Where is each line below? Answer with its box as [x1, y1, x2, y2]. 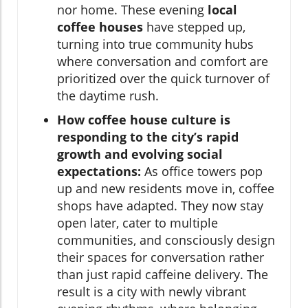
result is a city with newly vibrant [57, 283, 246, 300]
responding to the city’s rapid [57, 128, 239, 145]
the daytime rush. [57, 87, 159, 104]
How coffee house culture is [57, 111, 230, 128]
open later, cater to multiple [57, 214, 218, 231]
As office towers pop [141, 162, 263, 179]
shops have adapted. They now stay [57, 197, 263, 214]
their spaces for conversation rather [57, 248, 264, 265]
